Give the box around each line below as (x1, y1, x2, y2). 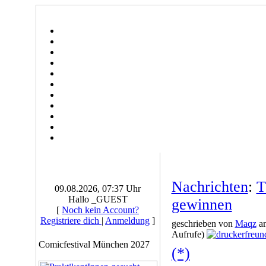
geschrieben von (171, 218, 235, 229)
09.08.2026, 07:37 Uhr (55, 183, 141, 194)
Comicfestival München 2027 (38, 239, 150, 249)
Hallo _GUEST (68, 194, 128, 204)
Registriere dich (40, 216, 102, 226)
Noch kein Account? (62, 205, 139, 215)
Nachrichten (171, 178, 248, 195)
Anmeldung (105, 216, 150, 226)
